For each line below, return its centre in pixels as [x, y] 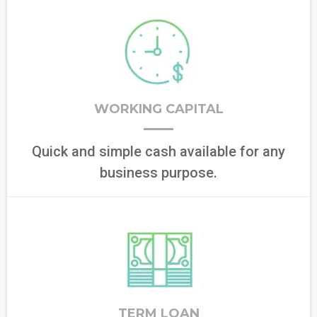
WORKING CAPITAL [158, 109]
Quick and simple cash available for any [158, 151]
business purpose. [158, 172]
